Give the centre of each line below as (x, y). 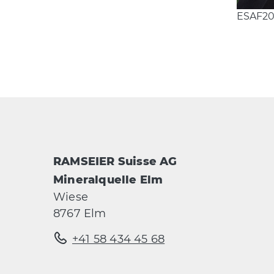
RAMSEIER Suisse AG (115, 162)
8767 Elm (80, 214)
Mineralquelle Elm (108, 180)
